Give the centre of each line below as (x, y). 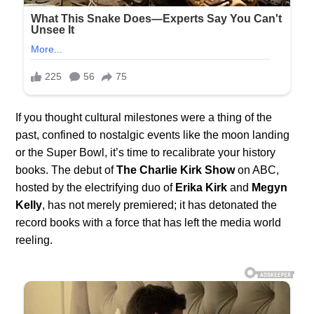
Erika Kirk (202, 187)
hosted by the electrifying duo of (96, 187)
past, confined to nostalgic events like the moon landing (153, 135)
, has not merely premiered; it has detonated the (160, 205)
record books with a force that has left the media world (149, 223)
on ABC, (257, 170)
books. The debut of (66, 170)
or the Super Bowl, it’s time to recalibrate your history (146, 152)
